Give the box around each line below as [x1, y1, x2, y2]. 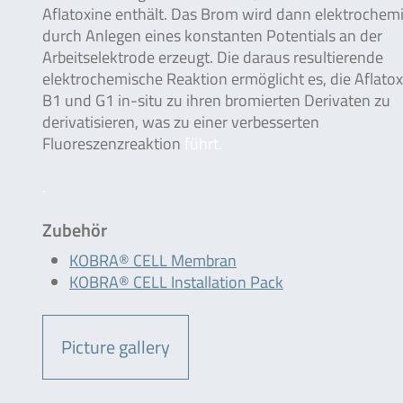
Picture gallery [61, 333, 170, 361]
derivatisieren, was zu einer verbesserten [42, 110, 319, 134]
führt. [184, 131, 222, 156]
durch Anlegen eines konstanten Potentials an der [42, 23, 382, 48]
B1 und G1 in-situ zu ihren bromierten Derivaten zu [42, 88, 390, 112]
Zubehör [42, 216, 107, 244]
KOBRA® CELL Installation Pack [69, 270, 283, 294]
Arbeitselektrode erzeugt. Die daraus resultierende [42, 45, 383, 69]
